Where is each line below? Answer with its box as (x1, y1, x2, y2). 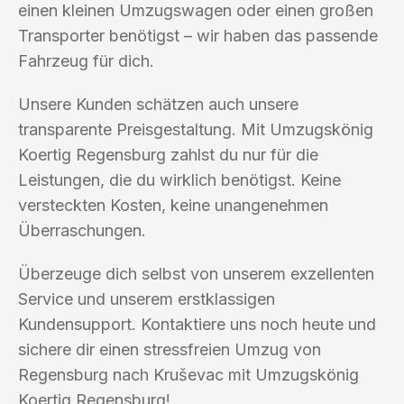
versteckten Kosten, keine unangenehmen (18, 195, 328, 215)
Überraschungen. (18, 220, 146, 240)
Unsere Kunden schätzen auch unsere (18, 94, 298, 114)
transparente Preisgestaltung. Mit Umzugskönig (18, 119, 373, 139)
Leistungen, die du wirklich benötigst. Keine (18, 170, 341, 189)
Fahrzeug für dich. (18, 50, 154, 70)
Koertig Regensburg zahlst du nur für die (18, 144, 318, 164)
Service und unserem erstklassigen (18, 289, 275, 308)
